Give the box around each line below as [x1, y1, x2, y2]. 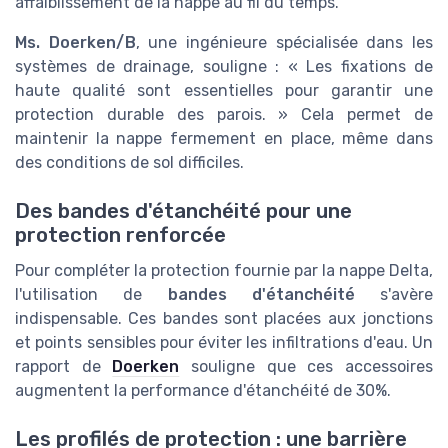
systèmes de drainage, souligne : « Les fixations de [15, 56, 433, 76]
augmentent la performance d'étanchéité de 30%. [15, 381, 391, 401]
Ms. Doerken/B [15, 32, 136, 52]
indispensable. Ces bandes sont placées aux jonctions [15, 309, 433, 329]
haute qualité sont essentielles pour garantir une [15, 80, 433, 100]
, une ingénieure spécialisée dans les [135, 32, 434, 52]
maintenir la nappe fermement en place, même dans [15, 128, 433, 148]
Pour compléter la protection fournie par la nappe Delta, [15, 261, 433, 281]
